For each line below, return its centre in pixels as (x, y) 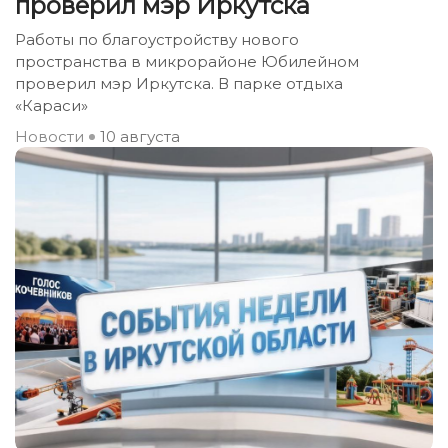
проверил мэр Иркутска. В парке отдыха (179, 83)
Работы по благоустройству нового (157, 39)
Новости (49, 136)
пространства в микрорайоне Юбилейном (187, 61)
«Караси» (51, 105)
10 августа (140, 136)
